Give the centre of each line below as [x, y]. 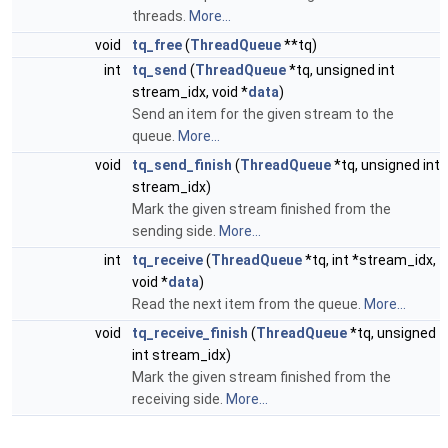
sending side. [175, 231]
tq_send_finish [182, 165]
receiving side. [179, 399]
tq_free [157, 45]
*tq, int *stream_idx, [369, 260]
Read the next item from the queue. [248, 304]
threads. [160, 16]
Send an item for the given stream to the [263, 114]
